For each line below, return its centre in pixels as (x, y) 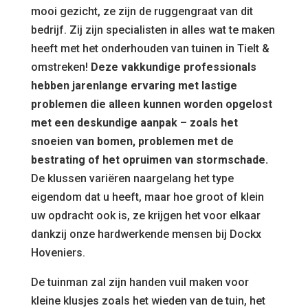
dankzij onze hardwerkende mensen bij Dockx (146, 234)
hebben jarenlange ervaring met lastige (134, 86)
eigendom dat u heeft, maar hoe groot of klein (147, 197)
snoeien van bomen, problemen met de (132, 141)
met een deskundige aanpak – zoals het (134, 123)
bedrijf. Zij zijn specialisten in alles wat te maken (153, 30)
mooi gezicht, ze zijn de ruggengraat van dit (142, 11)
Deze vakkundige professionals (172, 67)
